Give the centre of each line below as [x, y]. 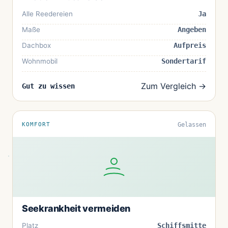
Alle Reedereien [47, 13]
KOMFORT [36, 124]
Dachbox [36, 45]
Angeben [192, 29]
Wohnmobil [40, 61]
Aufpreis [190, 45]
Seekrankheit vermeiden [76, 208]
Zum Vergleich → [174, 86]
